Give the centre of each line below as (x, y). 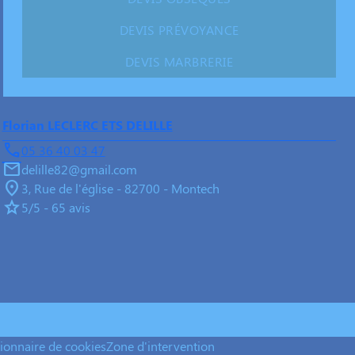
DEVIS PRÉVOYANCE (179, 30)
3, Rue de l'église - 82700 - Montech (120, 189)
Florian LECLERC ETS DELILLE (87, 125)
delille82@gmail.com (79, 170)
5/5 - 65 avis (55, 208)
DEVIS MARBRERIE (179, 62)
